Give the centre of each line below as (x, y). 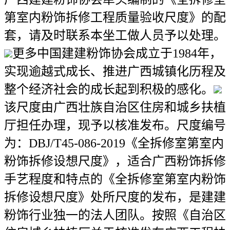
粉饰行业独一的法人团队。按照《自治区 (115, 215)
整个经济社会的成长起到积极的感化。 (109, 89)
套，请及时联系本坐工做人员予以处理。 (115, 35)
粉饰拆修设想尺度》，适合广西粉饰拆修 (115, 161)
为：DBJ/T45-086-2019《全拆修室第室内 (114, 143)
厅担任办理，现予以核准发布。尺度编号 (115, 125)
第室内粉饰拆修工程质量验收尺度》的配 (115, 17)
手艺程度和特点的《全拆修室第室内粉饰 (115, 179)
